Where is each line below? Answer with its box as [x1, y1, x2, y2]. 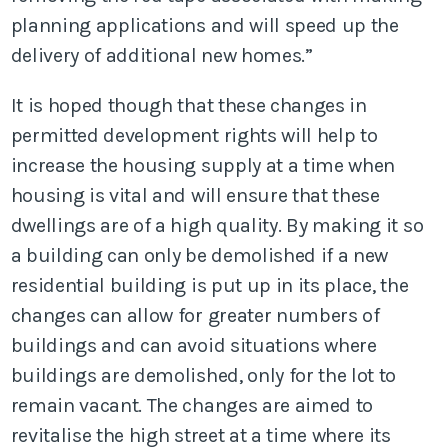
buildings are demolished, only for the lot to [10, 363, 397, 387]
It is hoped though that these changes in [10, 93, 367, 117]
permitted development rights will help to [10, 123, 378, 147]
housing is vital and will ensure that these [10, 183, 380, 207]
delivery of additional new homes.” [10, 43, 313, 67]
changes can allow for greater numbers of [10, 303, 380, 327]
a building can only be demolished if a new [10, 243, 389, 267]
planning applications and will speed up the [10, 13, 399, 37]
